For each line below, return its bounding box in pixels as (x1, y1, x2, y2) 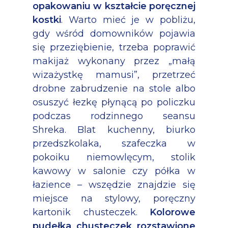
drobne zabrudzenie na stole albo (33, 82, 195, 94)
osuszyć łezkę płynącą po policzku (33, 96, 195, 108)
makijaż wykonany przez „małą (33, 55, 195, 67)
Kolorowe (150, 206, 195, 218)
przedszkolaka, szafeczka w (33, 137, 195, 149)
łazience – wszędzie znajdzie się (33, 179, 195, 190)
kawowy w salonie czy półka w (33, 165, 195, 177)
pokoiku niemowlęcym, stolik (33, 151, 195, 163)
